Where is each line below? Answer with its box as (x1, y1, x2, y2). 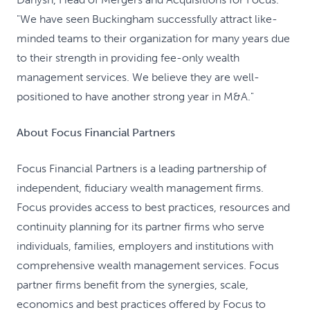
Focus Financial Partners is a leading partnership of (17, 162, 266, 175)
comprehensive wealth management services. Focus (17, 259, 279, 272)
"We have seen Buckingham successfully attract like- (17, 12, 277, 26)
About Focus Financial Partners (17, 126, 175, 139)
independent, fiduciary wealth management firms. (17, 181, 264, 194)
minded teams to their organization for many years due (17, 32, 290, 45)
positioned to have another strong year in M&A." (17, 90, 254, 103)
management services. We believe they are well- (17, 71, 259, 84)
